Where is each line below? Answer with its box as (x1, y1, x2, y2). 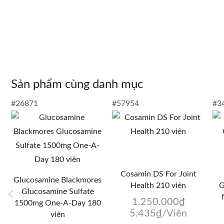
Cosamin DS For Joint (120, 170, 196, 178)
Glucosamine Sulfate (21, 187, 94, 196)
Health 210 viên (130, 181, 186, 190)
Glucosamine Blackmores (13, 176, 102, 184)
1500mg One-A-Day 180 (14, 199, 101, 207)
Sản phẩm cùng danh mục (11, 78, 143, 91)
